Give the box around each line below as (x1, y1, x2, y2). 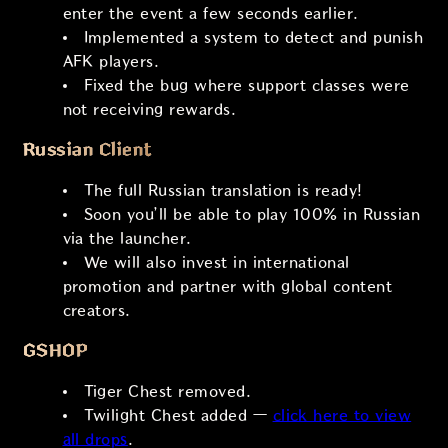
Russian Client (22, 140, 152, 159)
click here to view (272, 406, 412, 424)
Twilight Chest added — (83, 406, 273, 424)
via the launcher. (62, 229, 192, 247)
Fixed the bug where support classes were (83, 76, 410, 94)
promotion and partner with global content (62, 277, 393, 295)
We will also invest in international (83, 253, 350, 271)
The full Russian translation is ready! (83, 181, 363, 199)
